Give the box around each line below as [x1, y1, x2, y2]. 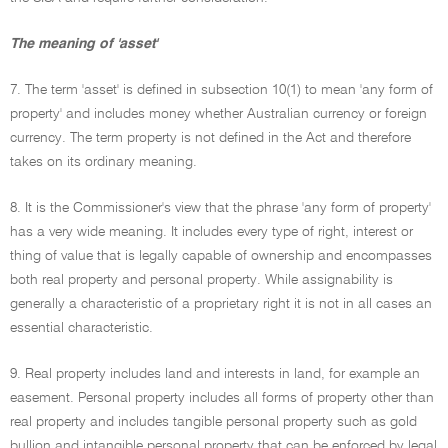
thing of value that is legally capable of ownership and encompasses [10, 249, 432, 263]
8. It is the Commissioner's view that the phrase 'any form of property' [10, 201, 431, 215]
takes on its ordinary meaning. [10, 155, 197, 169]
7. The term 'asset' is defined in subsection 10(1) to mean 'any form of [10, 83, 433, 97]
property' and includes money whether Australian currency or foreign [10, 107, 427, 121]
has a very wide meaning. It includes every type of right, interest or [10, 225, 413, 239]
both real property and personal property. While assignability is [10, 273, 393, 287]
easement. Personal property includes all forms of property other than [10, 391, 434, 405]
